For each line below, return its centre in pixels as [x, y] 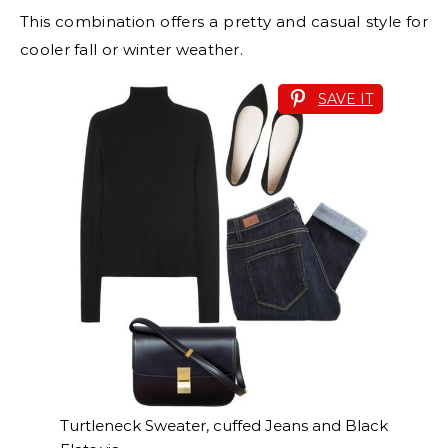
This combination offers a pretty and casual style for [224, 22]
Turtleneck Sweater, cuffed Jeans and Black [224, 426]
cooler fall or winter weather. [132, 50]
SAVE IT [345, 99]
